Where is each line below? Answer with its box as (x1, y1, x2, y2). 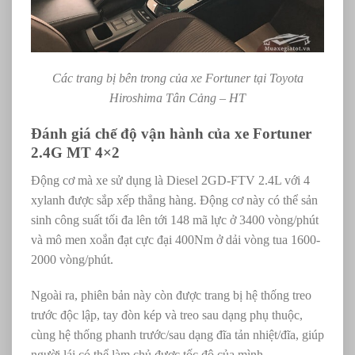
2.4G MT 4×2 (31, 144, 120, 162)
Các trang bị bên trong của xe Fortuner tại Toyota (52, 71, 303, 86)
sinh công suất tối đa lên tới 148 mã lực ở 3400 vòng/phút (31, 212, 319, 227)
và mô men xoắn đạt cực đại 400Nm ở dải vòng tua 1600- (31, 232, 320, 246)
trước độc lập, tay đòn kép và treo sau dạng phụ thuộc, (31, 308, 303, 323)
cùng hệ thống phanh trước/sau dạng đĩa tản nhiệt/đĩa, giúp (31, 328, 324, 342)
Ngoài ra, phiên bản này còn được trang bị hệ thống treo (31, 288, 311, 303)
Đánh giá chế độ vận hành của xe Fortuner (31, 125, 311, 143)
